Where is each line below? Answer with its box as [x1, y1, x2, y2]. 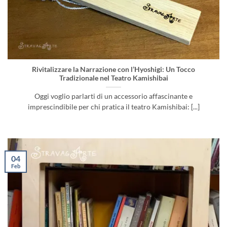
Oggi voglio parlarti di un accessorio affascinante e [34, 92, 193, 101]
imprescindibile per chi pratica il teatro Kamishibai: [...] [27, 103, 200, 111]
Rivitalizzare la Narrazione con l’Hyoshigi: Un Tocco [32, 65, 195, 74]
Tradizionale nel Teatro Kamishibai [59, 74, 168, 83]
